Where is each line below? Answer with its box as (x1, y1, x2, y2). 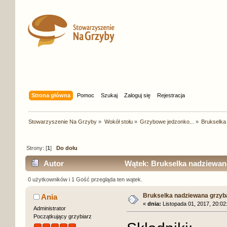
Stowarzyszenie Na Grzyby (28, 118, 97, 125)
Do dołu (56, 144, 78, 151)
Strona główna (31, 92, 71, 98)
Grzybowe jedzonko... (139, 118, 194, 125)
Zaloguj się (124, 92, 151, 98)
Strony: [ (26, 144, 48, 151)
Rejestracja (157, 92, 185, 98)
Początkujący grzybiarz (33, 213, 92, 219)
